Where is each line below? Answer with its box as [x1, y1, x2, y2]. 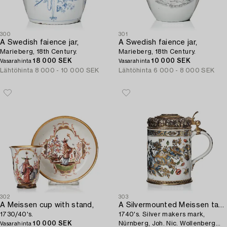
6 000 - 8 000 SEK [154, 67, 215, 73]
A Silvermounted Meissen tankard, [218, 202, 224, 209]
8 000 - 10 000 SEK [35, 67, 99, 73]
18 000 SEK [33, 58, 72, 64]
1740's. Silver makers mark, [119, 211, 205, 217]
